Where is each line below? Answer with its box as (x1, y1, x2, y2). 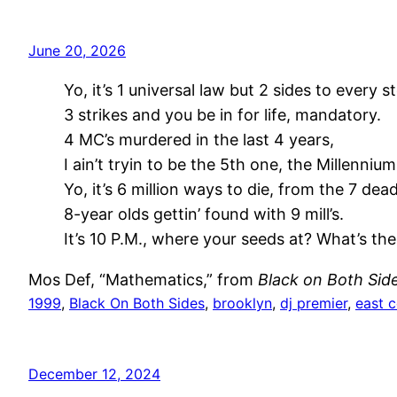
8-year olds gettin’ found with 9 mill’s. (64, 204, 344, 223)
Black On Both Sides (69, 293, 205, 312)
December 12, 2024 (28, 364, 160, 383)
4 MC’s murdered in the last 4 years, (64, 129, 334, 149)
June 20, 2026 (28, 41, 126, 59)
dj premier (280, 293, 347, 312)
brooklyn (213, 293, 272, 312)
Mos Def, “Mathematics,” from (28, 269, 258, 289)
